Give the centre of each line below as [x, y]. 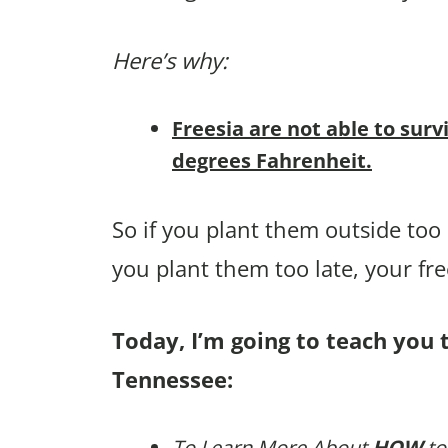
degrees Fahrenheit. [272, 161]
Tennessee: [172, 379]
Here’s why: [170, 60]
